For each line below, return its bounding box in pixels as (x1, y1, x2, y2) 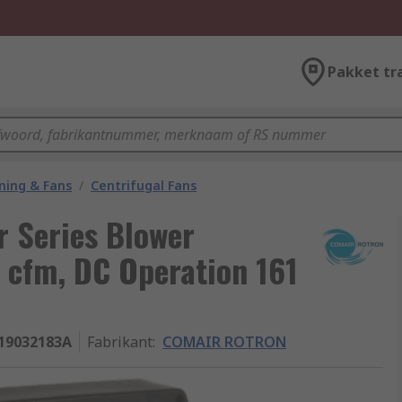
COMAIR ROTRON (162, 332, 286, 352)
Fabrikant (87, 332, 153, 352)
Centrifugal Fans (91, 177, 197, 194)
